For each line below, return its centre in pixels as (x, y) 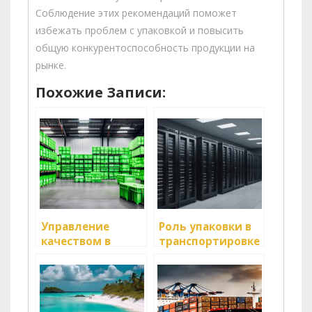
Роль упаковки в (205, 227)
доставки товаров (93, 271)
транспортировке (209, 242)
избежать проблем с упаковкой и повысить (140, 31)
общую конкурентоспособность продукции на (145, 48)
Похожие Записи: (101, 93)
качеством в (76, 242)
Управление (75, 227)
